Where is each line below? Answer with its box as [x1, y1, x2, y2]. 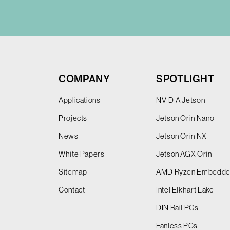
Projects [59, 113, 88, 123]
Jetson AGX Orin [156, 149, 212, 159]
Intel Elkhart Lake [156, 185, 214, 195]
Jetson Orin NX [156, 131, 207, 141]
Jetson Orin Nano [156, 113, 215, 123]
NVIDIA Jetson [156, 95, 205, 105]
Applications [59, 95, 101, 105]
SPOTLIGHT [156, 73, 215, 85]
